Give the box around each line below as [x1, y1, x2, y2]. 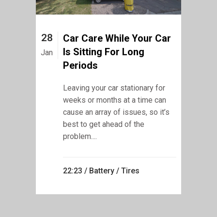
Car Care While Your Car [63, 32, 171, 44]
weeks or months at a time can [63, 95, 166, 105]
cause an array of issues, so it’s [63, 107, 170, 117]
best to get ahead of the [63, 119, 144, 129]
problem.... [63, 131, 97, 141]
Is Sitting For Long [63, 46, 144, 58]
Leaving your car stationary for [63, 83, 165, 93]
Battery [89, 166, 114, 175]
